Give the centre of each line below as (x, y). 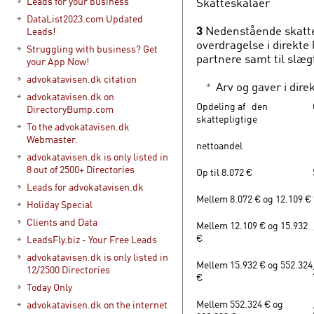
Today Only (49, 287)
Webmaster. (52, 139)
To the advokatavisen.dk (78, 127)
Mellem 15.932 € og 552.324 (254, 265)
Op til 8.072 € (224, 172)
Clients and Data (62, 222)
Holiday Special (60, 204)
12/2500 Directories (68, 269)
